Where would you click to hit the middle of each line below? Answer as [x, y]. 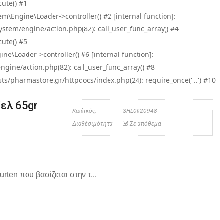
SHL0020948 [139, 111]
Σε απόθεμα [145, 124]
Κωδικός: [85, 111]
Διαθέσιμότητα [93, 124]
